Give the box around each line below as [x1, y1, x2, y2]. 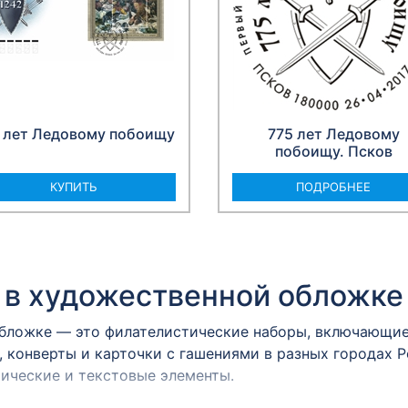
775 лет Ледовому [268, 125, 400, 144]
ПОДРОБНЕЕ [296, 179, 372, 195]
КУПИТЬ [50, 179, 98, 195]
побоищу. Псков [275, 142, 393, 161]
